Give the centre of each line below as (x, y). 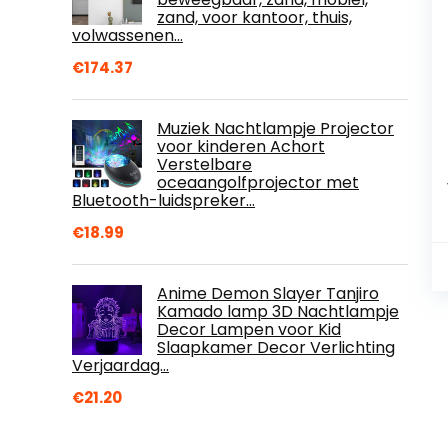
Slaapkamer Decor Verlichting (276, 347)
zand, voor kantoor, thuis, (254, 17)
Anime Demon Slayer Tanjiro (268, 293)
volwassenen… (127, 35)
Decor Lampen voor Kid (249, 329)
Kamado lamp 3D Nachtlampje (278, 311)
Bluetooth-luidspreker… (163, 200)
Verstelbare (204, 164)
